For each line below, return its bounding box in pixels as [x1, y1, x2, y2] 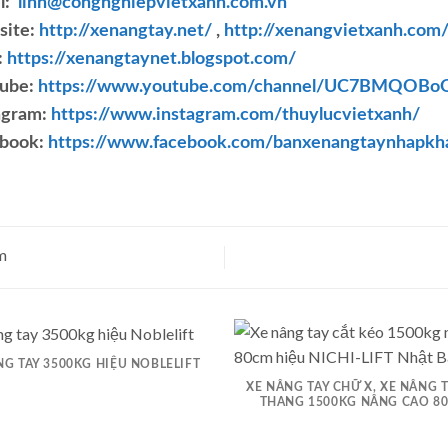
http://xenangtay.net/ [38, 22, 212, 41]
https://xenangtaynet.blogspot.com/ [6, 50, 296, 69]
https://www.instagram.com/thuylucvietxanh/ [50, 106, 420, 125]
